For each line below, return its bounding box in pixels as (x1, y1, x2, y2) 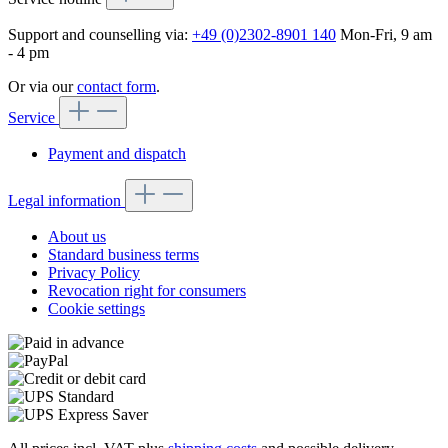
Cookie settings (48, 299, 145, 317)
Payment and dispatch (48, 144, 186, 162)
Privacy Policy (48, 263, 140, 281)
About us (48, 227, 106, 245)
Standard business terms (48, 245, 199, 263)
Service (8, 108, 59, 126)
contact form (77, 77, 156, 95)
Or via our (8, 77, 77, 95)
